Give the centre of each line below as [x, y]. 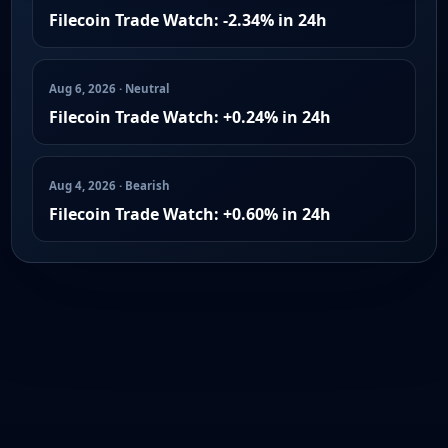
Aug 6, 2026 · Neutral [109, 88]
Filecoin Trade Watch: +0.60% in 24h [190, 213]
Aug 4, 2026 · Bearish [109, 185]
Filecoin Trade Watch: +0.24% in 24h [190, 116]
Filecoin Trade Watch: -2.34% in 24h [188, 19]
